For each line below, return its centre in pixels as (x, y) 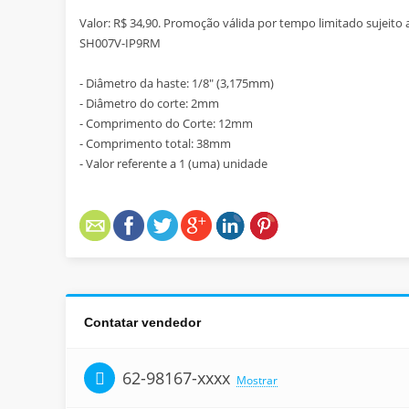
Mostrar (257, 380)
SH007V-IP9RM (120, 43)
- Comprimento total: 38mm (155, 143)
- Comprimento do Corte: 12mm (166, 123)
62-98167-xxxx (176, 378)
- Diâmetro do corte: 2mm (149, 103)
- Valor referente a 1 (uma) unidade (173, 163)
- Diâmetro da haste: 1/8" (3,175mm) (177, 83)
